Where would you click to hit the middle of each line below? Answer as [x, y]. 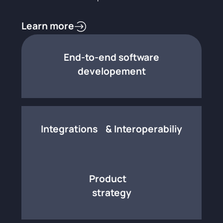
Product [111, 178]
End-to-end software [111, 57]
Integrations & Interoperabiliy [111, 129]
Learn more [48, 26]
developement [111, 71]
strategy [111, 192]
